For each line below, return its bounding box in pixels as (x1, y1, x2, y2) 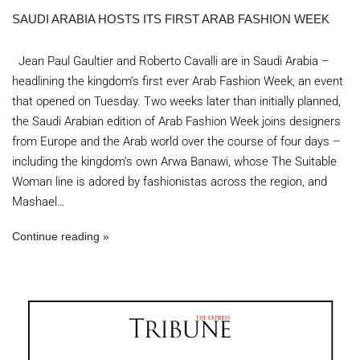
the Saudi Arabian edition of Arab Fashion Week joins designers (12, 114, 341, 129)
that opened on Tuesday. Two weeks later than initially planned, (12, 94, 341, 108)
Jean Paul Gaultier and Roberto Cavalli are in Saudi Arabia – (12, 54, 329, 68)
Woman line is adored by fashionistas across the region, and (12, 174, 327, 189)
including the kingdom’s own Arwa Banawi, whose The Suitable (12, 154, 337, 169)
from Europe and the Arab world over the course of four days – (12, 134, 341, 149)
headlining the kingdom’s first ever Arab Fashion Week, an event (12, 74, 343, 88)
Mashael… (12, 194, 65, 209)
